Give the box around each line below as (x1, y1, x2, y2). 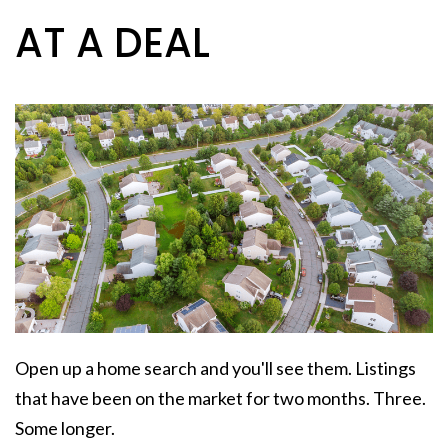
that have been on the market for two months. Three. (15, 386, 426, 409)
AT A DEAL (15, 15, 210, 72)
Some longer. (15, 416, 115, 439)
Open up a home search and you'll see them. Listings (15, 356, 416, 379)
